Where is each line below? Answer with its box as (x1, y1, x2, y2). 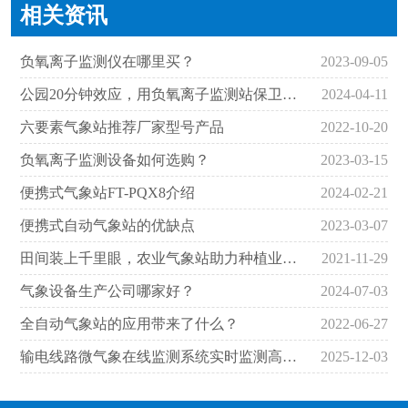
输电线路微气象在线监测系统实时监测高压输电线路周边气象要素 (282, 349, 297, 365)
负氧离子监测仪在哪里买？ (20, 54, 195, 70)
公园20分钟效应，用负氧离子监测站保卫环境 (282, 87, 297, 103)
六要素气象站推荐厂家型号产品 (20, 119, 224, 136)
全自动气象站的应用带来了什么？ (20, 316, 239, 332)
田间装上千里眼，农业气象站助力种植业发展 (282, 250, 297, 267)
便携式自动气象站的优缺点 (20, 218, 195, 234)
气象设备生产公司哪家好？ (20, 283, 195, 300)
